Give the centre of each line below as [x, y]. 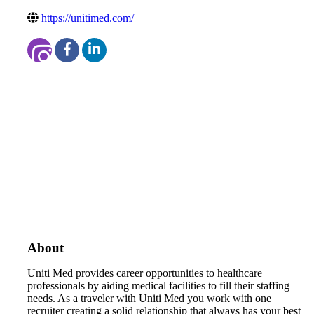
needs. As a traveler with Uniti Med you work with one [149, 298]
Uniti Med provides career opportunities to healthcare [145, 273]
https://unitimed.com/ [88, 18]
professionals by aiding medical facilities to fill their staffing [158, 285]
